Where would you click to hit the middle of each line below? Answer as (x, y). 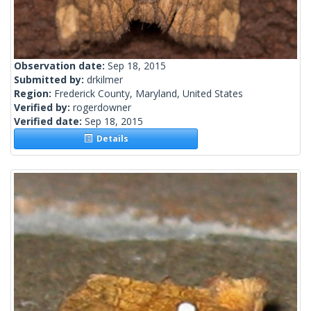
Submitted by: (50, 80)
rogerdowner (102, 108)
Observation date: (61, 66)
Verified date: (49, 121)
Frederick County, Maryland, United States (149, 94)
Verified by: (43, 108)
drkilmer (105, 80)
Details (110, 139)
